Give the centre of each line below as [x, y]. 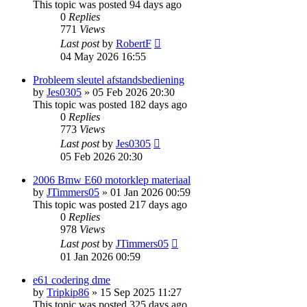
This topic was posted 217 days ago [110, 204]
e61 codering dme [72, 280]
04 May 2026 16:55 [103, 56]
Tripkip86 [68, 292]
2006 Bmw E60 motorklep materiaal [112, 180]
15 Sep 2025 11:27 [141, 292]
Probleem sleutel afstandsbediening [109, 79]
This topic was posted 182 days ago [110, 104]
